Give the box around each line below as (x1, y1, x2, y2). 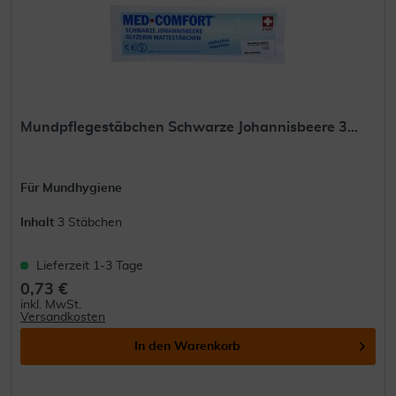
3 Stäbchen (57, 217, 123, 230)
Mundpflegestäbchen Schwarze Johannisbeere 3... (20, 120, 359, 135)
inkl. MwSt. (20, 299, 82, 312)
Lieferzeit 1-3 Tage (36, 260, 144, 273)
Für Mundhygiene (20, 182, 123, 195)
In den (134, 340, 171, 354)
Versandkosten (20, 311, 106, 324)
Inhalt (20, 217, 58, 230)
